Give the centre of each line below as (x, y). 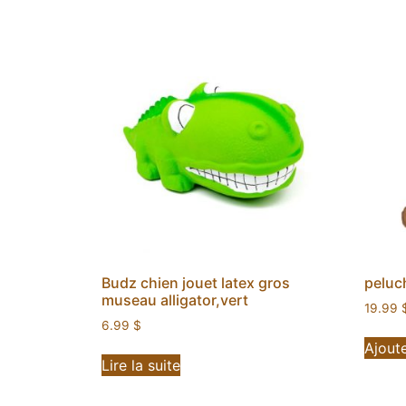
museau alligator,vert (175, 300)
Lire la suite (141, 366)
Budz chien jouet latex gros (196, 282)
